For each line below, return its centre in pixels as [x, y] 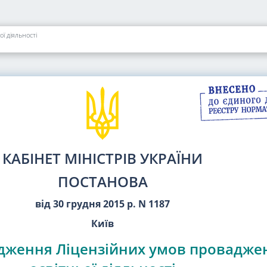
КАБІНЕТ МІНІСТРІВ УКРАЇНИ [103, 159]
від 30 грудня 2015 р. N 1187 [103, 204]
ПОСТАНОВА [103, 182]
